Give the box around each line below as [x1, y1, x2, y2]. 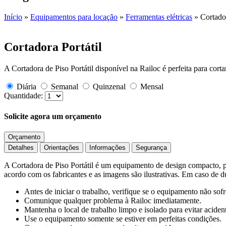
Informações [89, 143, 126, 151]
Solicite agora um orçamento [4, 111, 101, 121]
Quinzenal [93, 82, 128, 91]
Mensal [140, 82, 163, 91]
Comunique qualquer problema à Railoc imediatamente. [24, 196, 201, 205]
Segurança [136, 143, 167, 151]
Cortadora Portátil [4, 40, 102, 54]
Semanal [51, 82, 80, 91]
